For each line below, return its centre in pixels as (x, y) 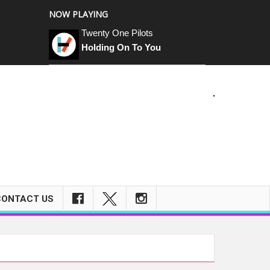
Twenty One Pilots (117, 33)
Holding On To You (121, 47)
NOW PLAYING (78, 14)
